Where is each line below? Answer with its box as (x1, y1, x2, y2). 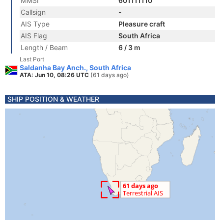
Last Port (20, 55, 44, 63)
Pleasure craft (118, 20, 165, 28)
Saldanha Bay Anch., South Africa (20, 63, 131, 72)
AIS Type (21, 20, 50, 28)
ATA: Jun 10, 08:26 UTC (20, 71, 90, 79)
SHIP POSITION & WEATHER (7, 95, 99, 103)
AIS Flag (21, 31, 47, 40)
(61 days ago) (90, 71, 129, 79)
